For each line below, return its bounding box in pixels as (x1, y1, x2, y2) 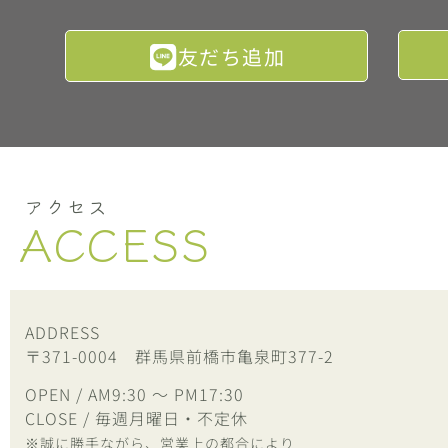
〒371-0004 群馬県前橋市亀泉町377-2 (25, 343, 334, 368)
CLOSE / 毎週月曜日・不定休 (25, 406, 248, 431)
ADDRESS (25, 319, 100, 344)
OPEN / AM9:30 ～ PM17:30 (25, 382, 244, 407)
